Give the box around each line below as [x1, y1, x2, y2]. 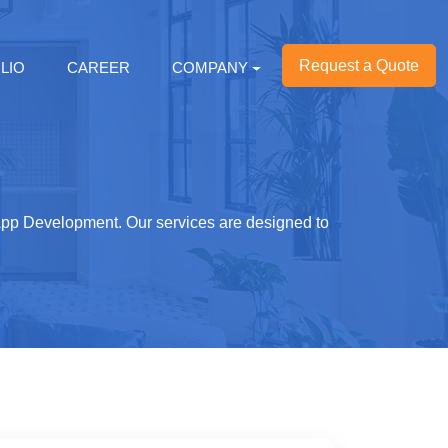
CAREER [67, 59, 131, 76]
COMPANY [172, 59, 249, 76]
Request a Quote [299, 57, 419, 74]
